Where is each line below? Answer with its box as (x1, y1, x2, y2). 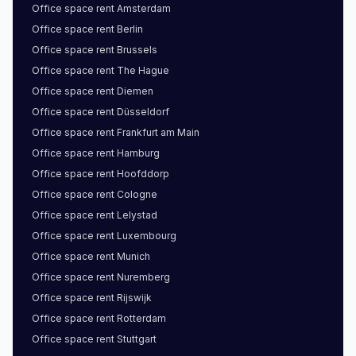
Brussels (117, 44, 157, 56)
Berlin (117, 23, 143, 35)
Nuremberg (117, 271, 170, 283)
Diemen (117, 85, 153, 97)
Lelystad (117, 209, 157, 221)
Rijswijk (117, 292, 152, 304)
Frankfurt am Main (117, 126, 199, 138)
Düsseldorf (117, 106, 169, 118)
